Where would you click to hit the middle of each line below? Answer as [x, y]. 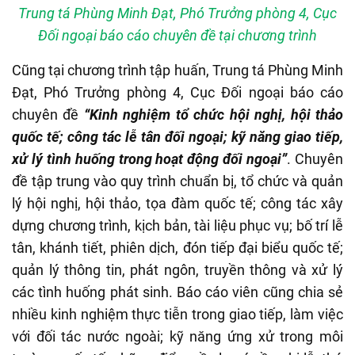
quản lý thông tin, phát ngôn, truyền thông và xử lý [177, 269]
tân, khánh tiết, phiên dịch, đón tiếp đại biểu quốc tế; [177, 247]
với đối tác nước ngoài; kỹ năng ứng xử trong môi [177, 336]
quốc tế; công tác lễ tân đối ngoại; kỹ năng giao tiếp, [177, 136]
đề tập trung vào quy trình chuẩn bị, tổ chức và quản [177, 181]
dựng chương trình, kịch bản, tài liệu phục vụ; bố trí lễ [177, 225]
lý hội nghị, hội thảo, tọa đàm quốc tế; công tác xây [177, 203]
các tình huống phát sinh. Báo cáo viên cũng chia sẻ [177, 292]
